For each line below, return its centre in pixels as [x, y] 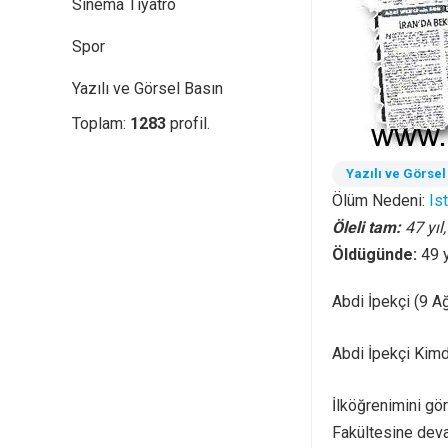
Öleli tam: [368, 227]
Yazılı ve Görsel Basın [147, 88]
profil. [188, 123]
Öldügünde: [376, 254]
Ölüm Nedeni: [380, 200]
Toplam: [101, 123]
